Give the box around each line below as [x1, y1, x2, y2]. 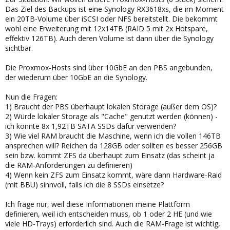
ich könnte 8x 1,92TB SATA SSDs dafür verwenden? [5, 121, 176, 131]
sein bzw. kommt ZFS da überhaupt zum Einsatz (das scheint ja [5, 150, 215, 160]
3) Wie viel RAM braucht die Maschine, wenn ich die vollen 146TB [5, 131, 221, 141]
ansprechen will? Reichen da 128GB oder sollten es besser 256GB [5, 141, 222, 150]
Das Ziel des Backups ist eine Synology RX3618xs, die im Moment [5, 4, 224, 14]
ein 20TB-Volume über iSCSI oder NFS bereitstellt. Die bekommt [5, 14, 218, 24]
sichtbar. [5, 43, 33, 53]
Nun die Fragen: [5, 92, 57, 102]
